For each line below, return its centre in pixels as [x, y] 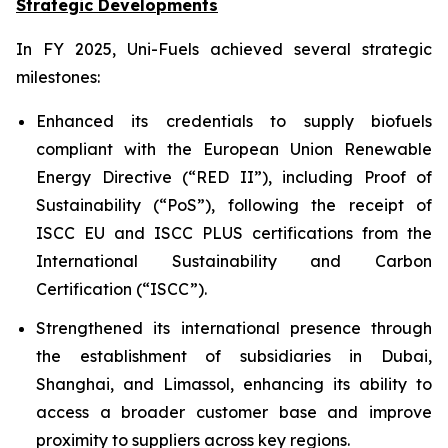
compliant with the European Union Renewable [234, 149]
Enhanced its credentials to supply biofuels [234, 121]
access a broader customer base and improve [234, 411]
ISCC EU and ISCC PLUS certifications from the [234, 233]
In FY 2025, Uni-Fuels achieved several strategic [224, 49]
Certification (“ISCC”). [121, 289]
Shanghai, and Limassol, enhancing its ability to [234, 383]
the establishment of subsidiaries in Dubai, [234, 355]
